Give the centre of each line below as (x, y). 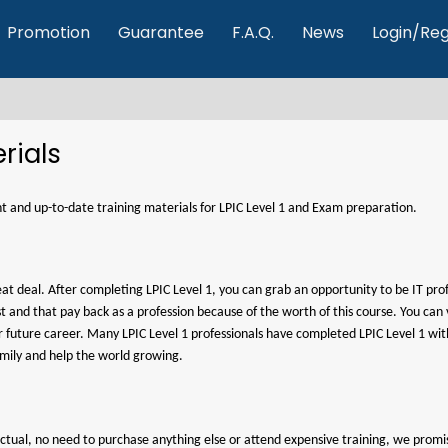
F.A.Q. (253, 32)
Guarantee (161, 32)
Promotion (48, 32)
